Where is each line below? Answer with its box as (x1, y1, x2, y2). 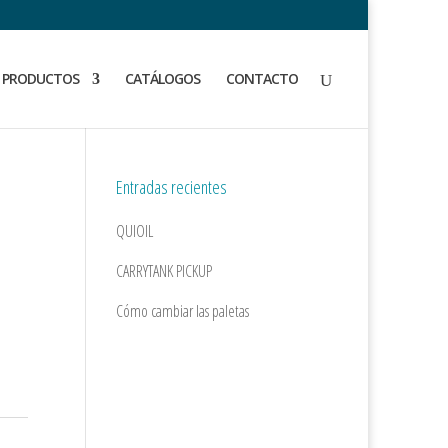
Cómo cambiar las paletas (116, 300, 250, 322)
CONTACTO (226, 69, 298, 88)
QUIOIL (116, 220, 154, 242)
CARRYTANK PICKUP (116, 260, 213, 282)
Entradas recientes (116, 175, 228, 199)
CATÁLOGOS (125, 69, 200, 88)
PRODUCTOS (2, 69, 79, 88)
